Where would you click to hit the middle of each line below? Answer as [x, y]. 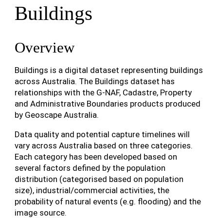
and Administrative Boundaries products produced [108, 104]
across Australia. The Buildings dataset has [95, 81]
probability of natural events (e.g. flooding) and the [108, 201]
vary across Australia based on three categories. [104, 145]
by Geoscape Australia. [57, 115]
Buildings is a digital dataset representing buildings [109, 70]
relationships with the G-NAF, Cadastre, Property [103, 92]
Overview [45, 48]
